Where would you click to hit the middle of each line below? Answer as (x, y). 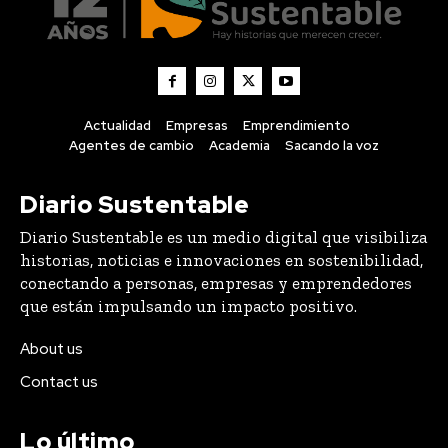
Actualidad (117, 126)
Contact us (59, 382)
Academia (239, 146)
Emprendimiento (296, 126)
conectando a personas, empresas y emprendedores (216, 283)
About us (51, 349)
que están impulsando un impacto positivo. (188, 306)
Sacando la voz (332, 146)
